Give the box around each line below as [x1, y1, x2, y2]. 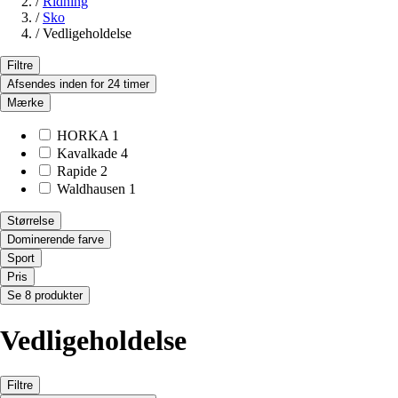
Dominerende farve [7, 233, 104, 247]
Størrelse [7, 214, 54, 228]
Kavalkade [57, 146, 117, 162]
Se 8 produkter [7, 289, 83, 303]
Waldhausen [57, 181, 125, 197]
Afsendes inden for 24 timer [7, 77, 149, 92]
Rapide [57, 163, 97, 179]
